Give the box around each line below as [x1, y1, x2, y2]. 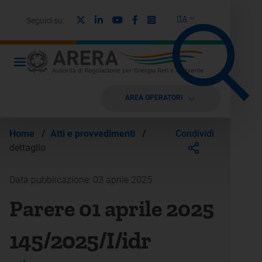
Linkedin [102, 13, 137, 25]
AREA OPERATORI [125, 93, 183, 102]
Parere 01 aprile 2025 [9, 195, 214, 222]
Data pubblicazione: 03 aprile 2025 [9, 174, 152, 185]
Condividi [175, 127, 215, 139]
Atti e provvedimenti [50, 128, 137, 139]
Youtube [122, 13, 156, 25]
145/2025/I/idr [9, 226, 151, 254]
